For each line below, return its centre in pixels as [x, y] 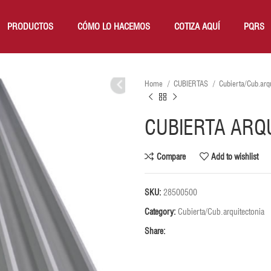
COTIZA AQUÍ [197, 27]
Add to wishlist [235, 156]
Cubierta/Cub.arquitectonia [221, 212]
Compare [171, 156]
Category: [160, 212]
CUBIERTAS [192, 84]
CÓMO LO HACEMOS [114, 27]
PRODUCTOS [31, 27]
